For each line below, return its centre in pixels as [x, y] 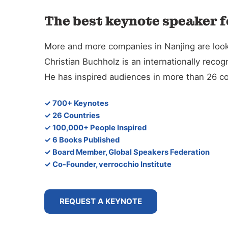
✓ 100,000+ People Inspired [95, 127]
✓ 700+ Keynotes [76, 103]
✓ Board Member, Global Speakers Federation [127, 152]
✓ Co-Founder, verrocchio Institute [108, 164]
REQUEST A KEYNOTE [101, 202]
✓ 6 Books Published [82, 140]
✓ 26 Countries [72, 115]
